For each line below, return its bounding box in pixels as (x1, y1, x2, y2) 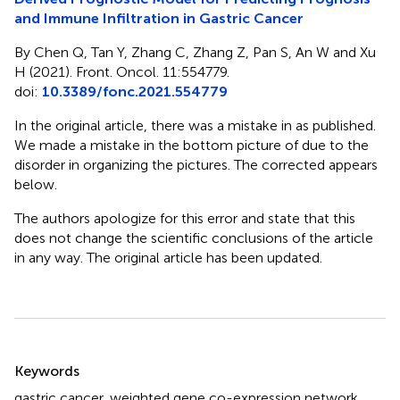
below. (14, 175, 57, 193)
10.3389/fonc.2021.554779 (42, 82, 228, 100)
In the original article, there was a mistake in (14, 116, 296, 134)
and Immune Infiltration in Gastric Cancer (14, 9, 304, 27)
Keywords (14, 362, 79, 379)
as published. (296, 116, 376, 134)
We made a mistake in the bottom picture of (14, 136, 302, 154)
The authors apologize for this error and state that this (14, 209, 355, 227)
